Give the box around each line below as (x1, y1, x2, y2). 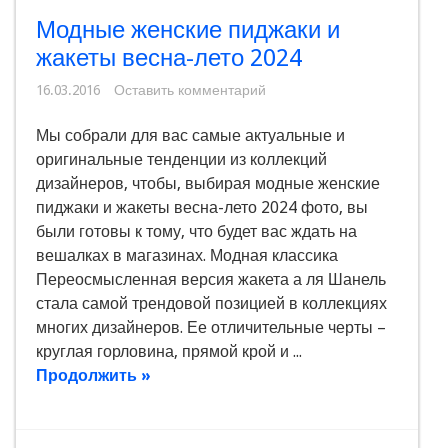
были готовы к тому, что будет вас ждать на (36, 222, 357, 242)
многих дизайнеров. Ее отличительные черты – (36, 318, 386, 338)
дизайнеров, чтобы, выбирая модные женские (36, 174, 380, 194)
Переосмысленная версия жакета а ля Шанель (36, 270, 386, 290)
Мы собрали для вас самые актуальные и (36, 126, 345, 146)
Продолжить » (36, 366, 151, 386)
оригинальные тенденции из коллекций (36, 150, 327, 170)
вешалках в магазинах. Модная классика (36, 246, 338, 266)
